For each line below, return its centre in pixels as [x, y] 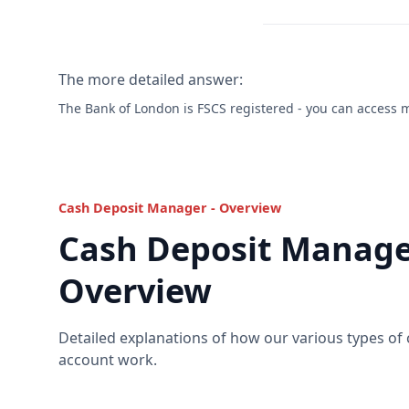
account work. [108, 360]
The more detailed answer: [151, 79]
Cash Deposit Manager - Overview [170, 208]
